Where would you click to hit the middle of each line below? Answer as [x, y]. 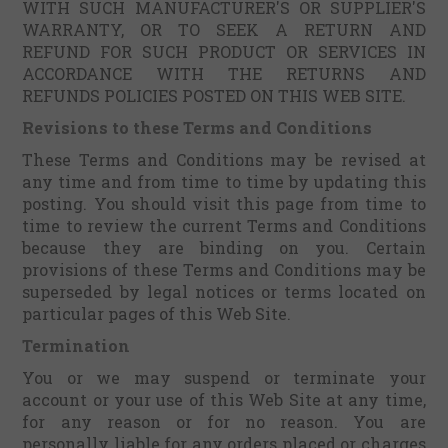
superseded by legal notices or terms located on [224, 291]
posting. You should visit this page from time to [224, 203]
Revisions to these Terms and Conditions [197, 127]
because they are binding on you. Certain [224, 247]
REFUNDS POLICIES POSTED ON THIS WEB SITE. [214, 95]
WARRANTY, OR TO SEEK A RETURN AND [224, 29]
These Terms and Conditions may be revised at [224, 159]
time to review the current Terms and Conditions [224, 225]
